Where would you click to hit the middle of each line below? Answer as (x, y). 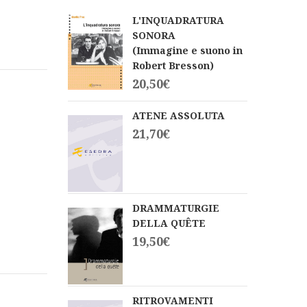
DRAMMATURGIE (175, 208)
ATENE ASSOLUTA (178, 115)
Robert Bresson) (173, 65)
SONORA (153, 35)
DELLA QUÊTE (169, 223)
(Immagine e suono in (187, 50)
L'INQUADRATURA (178, 20)
